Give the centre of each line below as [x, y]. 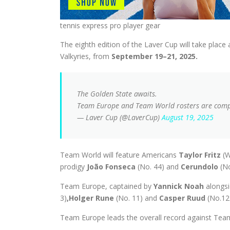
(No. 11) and [137, 198]
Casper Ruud [183, 198]
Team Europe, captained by [107, 186]
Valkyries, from [86, 56]
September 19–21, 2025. [156, 56]
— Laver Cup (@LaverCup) [119, 117]
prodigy [73, 167]
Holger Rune [91, 198]
